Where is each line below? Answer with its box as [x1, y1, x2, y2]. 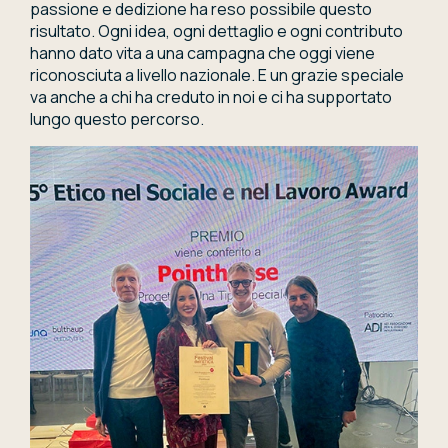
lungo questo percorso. [30, 108, 204, 131]
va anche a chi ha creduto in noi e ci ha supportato [30, 86, 392, 109]
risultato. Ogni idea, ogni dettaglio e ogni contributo [30, 20, 403, 43]
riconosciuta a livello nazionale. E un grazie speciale [30, 64, 404, 87]
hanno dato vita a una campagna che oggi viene [30, 42, 375, 65]
